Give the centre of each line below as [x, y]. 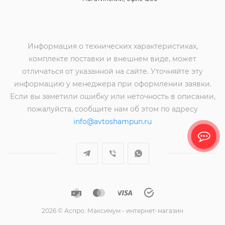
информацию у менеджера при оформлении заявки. [113, 84]
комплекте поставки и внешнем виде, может [113, 59]
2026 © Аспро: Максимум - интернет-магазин [113, 211]
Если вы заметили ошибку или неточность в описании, [113, 97]
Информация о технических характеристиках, [113, 46]
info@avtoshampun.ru [113, 122]
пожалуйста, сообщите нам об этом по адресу [113, 109]
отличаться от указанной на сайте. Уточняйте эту [113, 72]
